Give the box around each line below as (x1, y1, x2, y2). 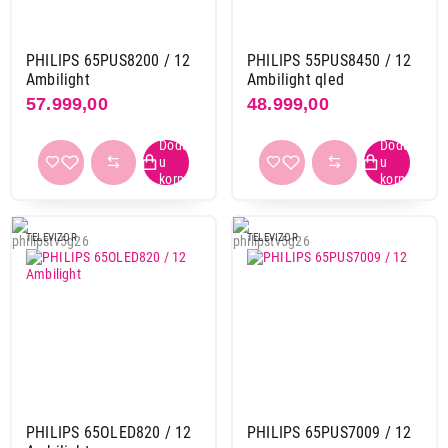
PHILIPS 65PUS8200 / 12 (26, 50, 191, 70)
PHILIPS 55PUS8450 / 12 (247, 50, 412, 70)
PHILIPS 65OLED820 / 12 (26, 422, 192, 442)
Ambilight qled (247, 69, 344, 89)
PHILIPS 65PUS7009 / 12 (247, 422, 412, 442)
